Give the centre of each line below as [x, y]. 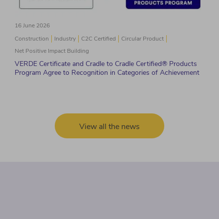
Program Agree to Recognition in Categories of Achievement [107, 73]
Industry [65, 39]
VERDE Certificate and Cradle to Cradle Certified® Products [106, 64]
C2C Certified [99, 39]
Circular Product [142, 39]
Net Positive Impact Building [52, 51]
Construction [32, 39]
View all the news [109, 127]
